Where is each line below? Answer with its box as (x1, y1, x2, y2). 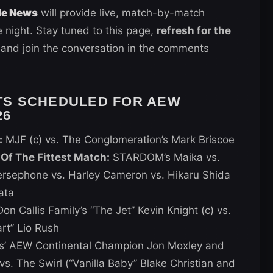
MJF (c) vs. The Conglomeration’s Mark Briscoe (2, 133, 235, 146)
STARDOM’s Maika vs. (110, 151, 220, 163)
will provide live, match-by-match (38, 6, 205, 19)
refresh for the (157, 24, 231, 37)
